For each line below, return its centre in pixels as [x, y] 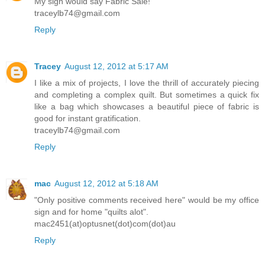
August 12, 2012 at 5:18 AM [106, 183]
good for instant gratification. [88, 118]
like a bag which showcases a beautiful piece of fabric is [147, 106]
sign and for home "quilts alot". [91, 211]
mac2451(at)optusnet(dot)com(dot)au [105, 223]
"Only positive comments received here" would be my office [147, 200]
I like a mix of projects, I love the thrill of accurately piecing [147, 83]
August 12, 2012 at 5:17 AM [117, 66]
